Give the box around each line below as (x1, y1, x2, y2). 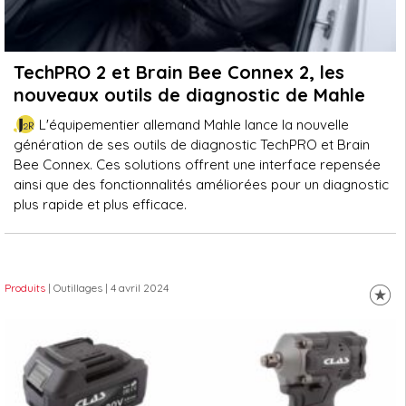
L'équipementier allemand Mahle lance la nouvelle (38, 116, 349, 133)
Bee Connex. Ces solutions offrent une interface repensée (14, 156, 381, 173)
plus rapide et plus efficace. (14, 196, 187, 213)
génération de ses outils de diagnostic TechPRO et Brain (14, 136, 370, 153)
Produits (5, 281, 45, 295)
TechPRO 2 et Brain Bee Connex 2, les (14, 61, 344, 83)
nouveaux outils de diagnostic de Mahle (14, 83, 365, 106)
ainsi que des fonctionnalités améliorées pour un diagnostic (14, 176, 389, 193)
